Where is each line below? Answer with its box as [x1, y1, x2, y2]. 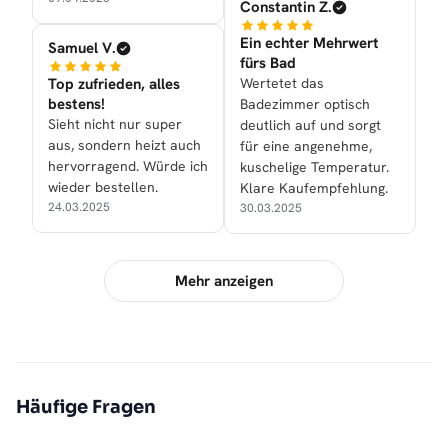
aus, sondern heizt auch [48, 136, 201, 155]
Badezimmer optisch [240, 95, 370, 114]
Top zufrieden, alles [48, 74, 180, 95]
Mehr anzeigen [175, 271, 273, 292]
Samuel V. [48, 38, 116, 59]
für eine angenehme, [240, 137, 372, 156]
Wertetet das [240, 74, 324, 93]
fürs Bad [240, 53, 296, 74]
